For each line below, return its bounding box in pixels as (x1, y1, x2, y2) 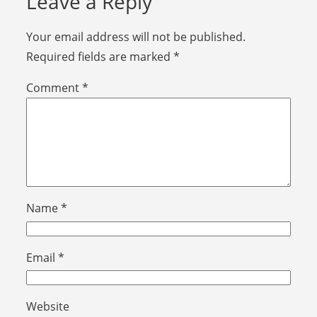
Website (25, 299, 69, 315)
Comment (25, 80, 82, 96)
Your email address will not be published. (25, 28, 246, 45)
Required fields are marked (25, 48, 173, 64)
